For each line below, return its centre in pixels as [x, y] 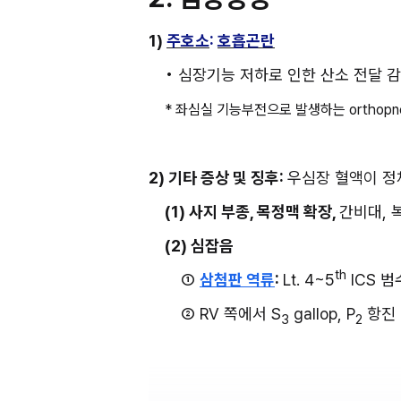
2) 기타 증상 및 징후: [218, 177]
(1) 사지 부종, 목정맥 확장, [252, 211]
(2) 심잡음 [199, 245]
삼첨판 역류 [237, 279]
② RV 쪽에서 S [231, 313]
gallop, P [322, 313]
